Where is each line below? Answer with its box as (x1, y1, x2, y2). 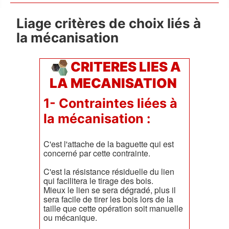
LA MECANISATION (50, 75, 179, 91)
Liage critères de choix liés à (16, 15, 201, 32)
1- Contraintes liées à (43, 96, 177, 111)
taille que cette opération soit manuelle (43, 202, 183, 215)
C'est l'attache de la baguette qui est (43, 138, 174, 150)
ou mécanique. (43, 212, 97, 224)
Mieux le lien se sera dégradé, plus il (43, 184, 176, 196)
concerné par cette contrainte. (43, 147, 150, 159)
